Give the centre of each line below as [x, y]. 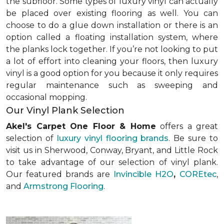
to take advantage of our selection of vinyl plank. [112, 162]
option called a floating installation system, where [112, 37]
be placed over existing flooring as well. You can [112, 13]
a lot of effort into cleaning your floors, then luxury [112, 61]
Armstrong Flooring [63, 186]
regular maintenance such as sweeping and [112, 85]
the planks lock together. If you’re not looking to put [112, 49]
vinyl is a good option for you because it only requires [112, 73]
